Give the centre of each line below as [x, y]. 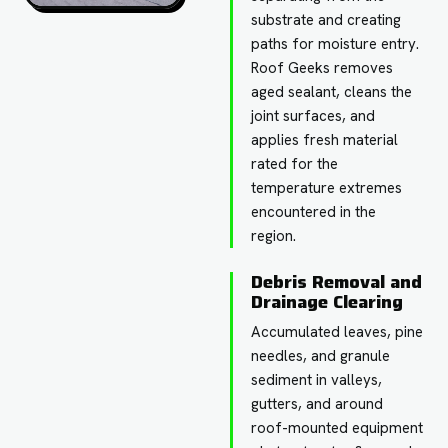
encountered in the [314, 211]
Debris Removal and [337, 281]
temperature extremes [327, 187]
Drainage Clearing [327, 301]
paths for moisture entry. [335, 43]
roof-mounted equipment [337, 427]
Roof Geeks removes [322, 67]
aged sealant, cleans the [332, 91]
